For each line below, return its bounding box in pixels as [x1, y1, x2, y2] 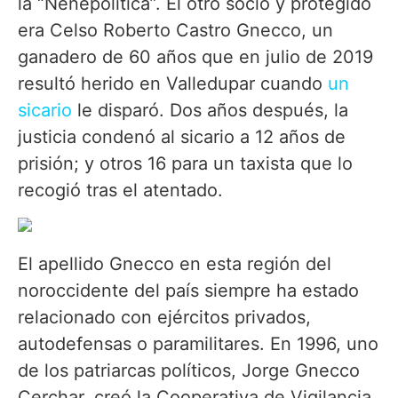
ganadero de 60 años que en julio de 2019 [18, 45, 373, 68]
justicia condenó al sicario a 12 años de [18, 125, 346, 147]
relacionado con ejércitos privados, [18, 306, 311, 328]
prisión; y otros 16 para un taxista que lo [18, 152, 353, 174]
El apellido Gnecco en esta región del [18, 252, 331, 275]
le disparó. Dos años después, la [77, 99, 348, 121]
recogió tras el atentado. [18, 179, 223, 201]
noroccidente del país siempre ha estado [18, 279, 359, 301]
